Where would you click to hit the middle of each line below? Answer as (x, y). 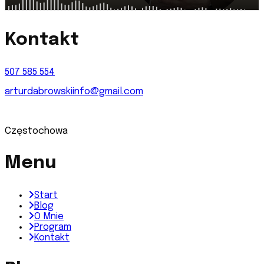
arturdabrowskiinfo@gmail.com (74, 92)
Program (53, 227)
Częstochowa (36, 131)
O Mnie (49, 217)
